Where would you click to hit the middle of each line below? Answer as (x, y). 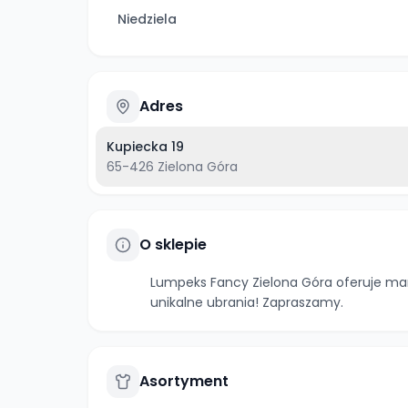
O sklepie (173, 245)
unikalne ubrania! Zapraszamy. (247, 302)
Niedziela (147, 19)
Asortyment (184, 381)
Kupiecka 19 (145, 147)
